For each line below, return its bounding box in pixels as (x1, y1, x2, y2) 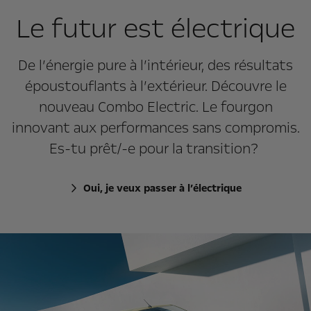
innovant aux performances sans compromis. (11, 118, 300, 138)
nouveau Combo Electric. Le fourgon (38, 97, 273, 117)
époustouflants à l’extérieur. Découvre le (24, 76, 287, 96)
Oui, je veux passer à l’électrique (83, 181, 242, 196)
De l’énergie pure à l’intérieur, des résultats (18, 56, 293, 76)
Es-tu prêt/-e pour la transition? (49, 139, 262, 159)
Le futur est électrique (16, 10, 295, 48)
